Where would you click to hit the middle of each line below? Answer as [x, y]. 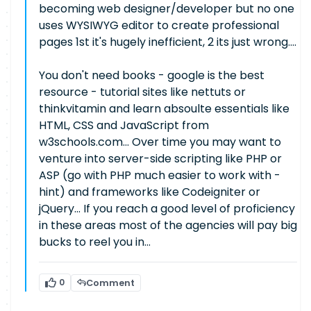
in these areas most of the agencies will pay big [168, 225]
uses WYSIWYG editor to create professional [159, 25]
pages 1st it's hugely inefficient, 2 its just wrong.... [168, 42]
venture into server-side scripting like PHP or [160, 159]
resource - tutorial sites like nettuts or [142, 92]
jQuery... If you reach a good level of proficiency [167, 209]
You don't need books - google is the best [152, 75]
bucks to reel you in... [95, 242]
